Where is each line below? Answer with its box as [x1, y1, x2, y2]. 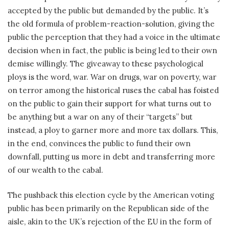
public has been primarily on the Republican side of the [8, 203, 209, 213]
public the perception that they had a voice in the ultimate [8, 32, 220, 42]
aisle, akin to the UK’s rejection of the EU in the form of [8, 216, 212, 226]
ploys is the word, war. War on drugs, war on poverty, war [8, 72, 216, 82]
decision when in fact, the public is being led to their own [8, 45, 217, 56]
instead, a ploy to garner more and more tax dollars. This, [8, 125, 218, 135]
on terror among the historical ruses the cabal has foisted [8, 85, 219, 96]
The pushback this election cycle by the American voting [8, 190, 214, 200]
